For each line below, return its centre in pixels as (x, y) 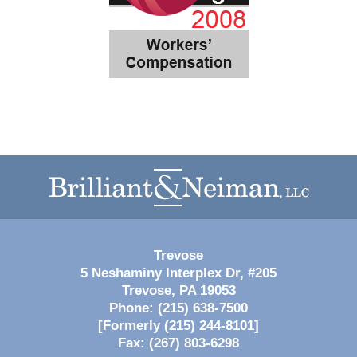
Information (211, 184)
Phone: (133, 308)
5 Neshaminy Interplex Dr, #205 (178, 273)
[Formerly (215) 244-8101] (178, 325)
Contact (201, 164)
